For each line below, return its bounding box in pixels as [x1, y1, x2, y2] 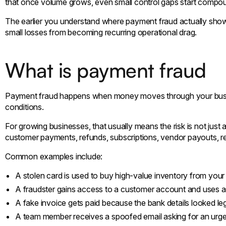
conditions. [5, 101, 44, 112]
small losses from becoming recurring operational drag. [5, 27, 197, 37]
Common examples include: [5, 151, 103, 161]
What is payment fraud [5, 57, 206, 83]
